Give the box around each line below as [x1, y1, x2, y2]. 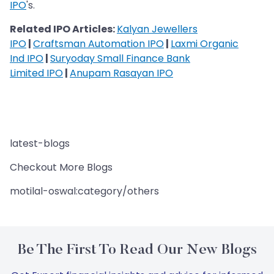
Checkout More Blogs [10, 160, 113, 175]
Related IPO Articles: [10, 22, 117, 37]
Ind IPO [10, 51, 43, 66]
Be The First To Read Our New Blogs [17, 243, 257, 258]
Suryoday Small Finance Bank [50, 51, 190, 66]
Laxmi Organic [171, 37, 239, 51]
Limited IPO [10, 66, 63, 81]
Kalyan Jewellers [117, 22, 198, 37]
